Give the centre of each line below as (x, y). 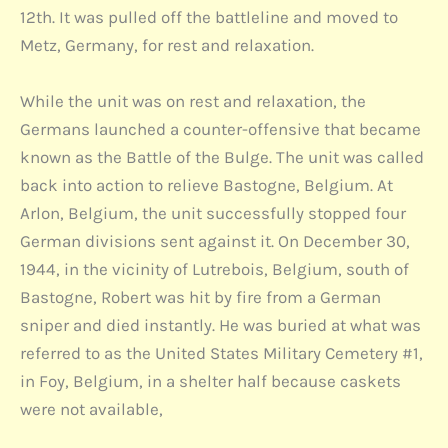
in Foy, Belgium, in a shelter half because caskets (210, 380)
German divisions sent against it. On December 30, (215, 240)
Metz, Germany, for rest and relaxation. (167, 45)
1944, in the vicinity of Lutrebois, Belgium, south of (214, 268)
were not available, (91, 408)
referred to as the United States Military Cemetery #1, (221, 352)
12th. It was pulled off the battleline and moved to (209, 17)
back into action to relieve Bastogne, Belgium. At (206, 184)
